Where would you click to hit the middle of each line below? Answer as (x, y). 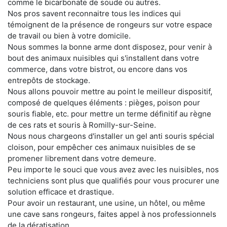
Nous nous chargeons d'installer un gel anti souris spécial (111, 136)
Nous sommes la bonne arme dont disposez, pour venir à (110, 47)
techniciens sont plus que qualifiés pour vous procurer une (113, 180)
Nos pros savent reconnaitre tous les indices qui (94, 13)
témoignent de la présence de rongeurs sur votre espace (110, 24)
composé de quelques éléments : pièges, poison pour (104, 102)
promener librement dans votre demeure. (82, 158)
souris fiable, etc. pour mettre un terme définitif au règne (109, 113)
